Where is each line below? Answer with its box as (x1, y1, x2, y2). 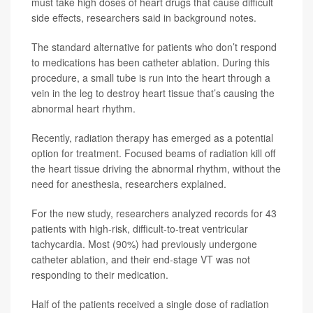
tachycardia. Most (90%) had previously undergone (31, 236, 257, 251)
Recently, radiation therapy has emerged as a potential (31, 130, 273, 145)
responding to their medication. (31, 267, 168, 282)
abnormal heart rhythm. (31, 101, 136, 115)
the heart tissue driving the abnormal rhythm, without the (31, 161, 281, 175)
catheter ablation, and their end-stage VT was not (31, 252, 250, 266)
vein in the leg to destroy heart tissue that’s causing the (31, 85, 275, 100)
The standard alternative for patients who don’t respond (31, 39, 277, 54)
